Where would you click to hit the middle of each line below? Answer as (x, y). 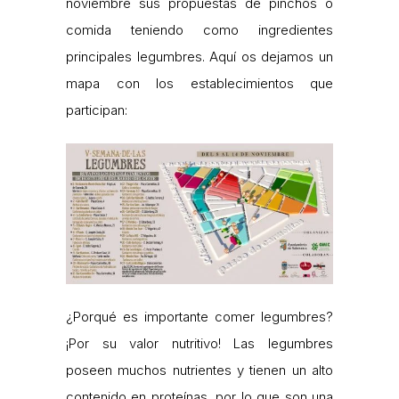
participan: (97, 110)
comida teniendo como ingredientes (199, 30)
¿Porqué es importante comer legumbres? (199, 316)
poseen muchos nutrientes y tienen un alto (199, 370)
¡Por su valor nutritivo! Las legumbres (199, 343)
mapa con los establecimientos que (199, 84)
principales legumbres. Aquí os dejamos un (199, 57)
